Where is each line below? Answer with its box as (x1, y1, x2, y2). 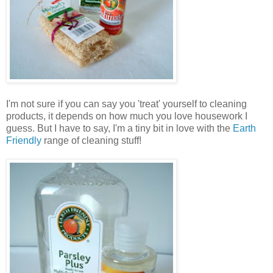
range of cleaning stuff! (41, 135, 141, 146)
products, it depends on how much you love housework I (6, 111, 247, 122)
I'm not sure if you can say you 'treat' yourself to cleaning (6, 99, 247, 110)
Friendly (6, 135, 41, 146)
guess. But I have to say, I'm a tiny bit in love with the (6, 123, 233, 134)
